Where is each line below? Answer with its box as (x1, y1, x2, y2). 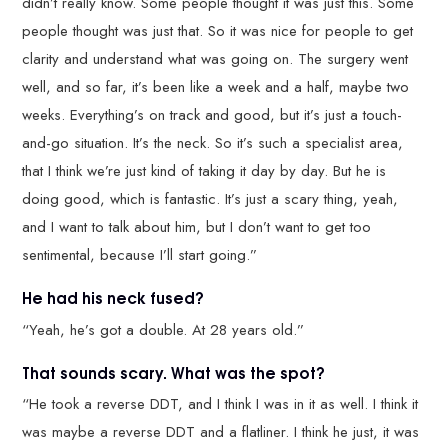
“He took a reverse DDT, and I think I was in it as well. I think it (22, 393, 419, 416)
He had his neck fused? (22, 285, 205, 310)
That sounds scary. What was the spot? (22, 359, 326, 384)
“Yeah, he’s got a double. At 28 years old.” (22, 318, 305, 341)
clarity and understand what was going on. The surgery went (22, 48, 409, 71)
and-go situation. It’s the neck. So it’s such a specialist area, (22, 132, 404, 155)
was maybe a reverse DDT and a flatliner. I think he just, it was (22, 421, 420, 444)
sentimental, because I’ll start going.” (22, 244, 258, 267)
